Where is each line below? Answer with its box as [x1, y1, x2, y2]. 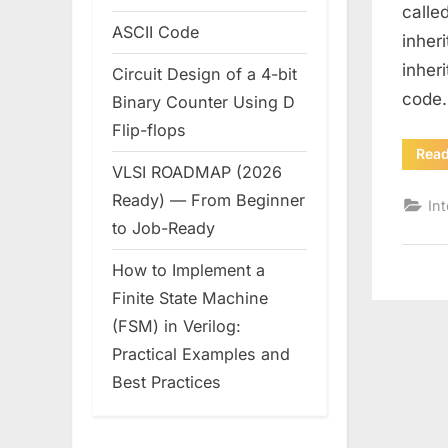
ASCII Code [112, 22, 199, 43]
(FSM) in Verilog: [112, 316, 241, 337]
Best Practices [112, 372, 221, 393]
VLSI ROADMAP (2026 [112, 162, 282, 183]
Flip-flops [112, 120, 186, 141]
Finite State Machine [112, 288, 268, 309]
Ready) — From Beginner [112, 190, 305, 211]
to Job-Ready [112, 218, 215, 239]
